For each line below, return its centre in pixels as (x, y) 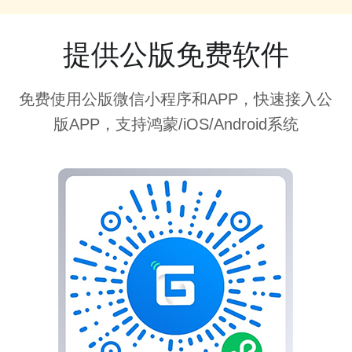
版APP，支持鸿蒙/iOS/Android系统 (176, 124)
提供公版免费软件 (176, 54)
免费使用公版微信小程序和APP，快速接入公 (176, 99)
